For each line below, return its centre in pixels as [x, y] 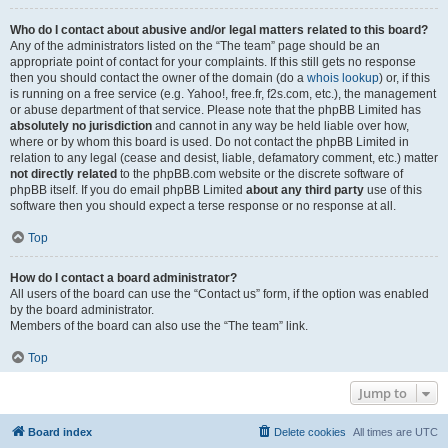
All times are [384, 432]
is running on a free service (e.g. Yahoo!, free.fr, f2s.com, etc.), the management [223, 94]
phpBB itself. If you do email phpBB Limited [128, 190]
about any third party [305, 190]
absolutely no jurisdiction [81, 126]
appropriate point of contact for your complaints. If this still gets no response [213, 62]
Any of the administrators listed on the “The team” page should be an [195, 46]
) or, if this [404, 78]
